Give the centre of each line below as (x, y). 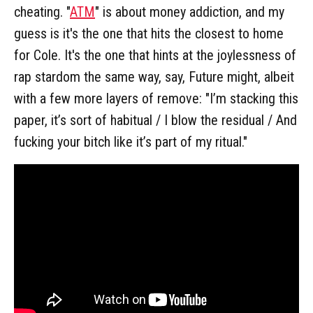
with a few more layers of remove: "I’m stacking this (156, 99)
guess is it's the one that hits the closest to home (149, 34)
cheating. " (42, 12)
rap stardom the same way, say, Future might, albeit (154, 77)
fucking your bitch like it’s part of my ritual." (131, 142)
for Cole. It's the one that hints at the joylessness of (155, 56)
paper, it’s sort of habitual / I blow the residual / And (155, 121)
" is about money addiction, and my (190, 12)
